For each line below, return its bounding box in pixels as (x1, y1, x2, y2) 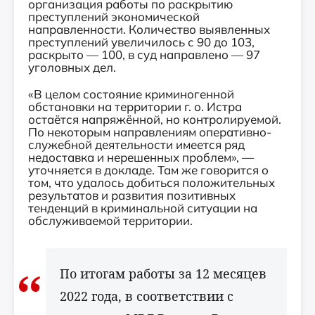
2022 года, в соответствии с (60, 288, 233, 304)
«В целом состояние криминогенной (28, 86, 234, 101)
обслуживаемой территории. (28, 213, 193, 228)
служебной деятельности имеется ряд (28, 137, 245, 152)
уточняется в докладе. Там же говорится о (28, 162, 269, 177)
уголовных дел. (28, 60, 116, 75)
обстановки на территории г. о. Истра (28, 99, 242, 114)
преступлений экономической (28, 9, 200, 24)
